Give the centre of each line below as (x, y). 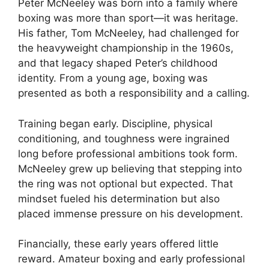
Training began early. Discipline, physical (115, 123)
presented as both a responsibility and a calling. (134, 93)
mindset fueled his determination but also (119, 198)
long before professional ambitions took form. (128, 153)
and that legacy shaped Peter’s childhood (118, 63)
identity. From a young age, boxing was (113, 78)
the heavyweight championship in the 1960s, (126, 48)
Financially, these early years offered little (118, 244)
